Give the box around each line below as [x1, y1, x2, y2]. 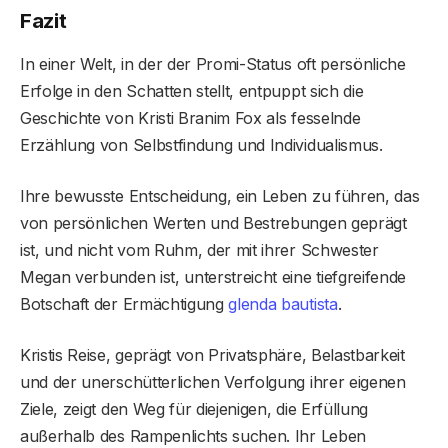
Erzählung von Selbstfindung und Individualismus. [20, 135, 383, 156]
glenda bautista [228, 294, 338, 315]
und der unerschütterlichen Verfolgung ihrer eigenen [20, 372, 406, 393]
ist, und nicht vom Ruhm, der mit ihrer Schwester [20, 240, 379, 261]
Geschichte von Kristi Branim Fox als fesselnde [20, 108, 361, 129]
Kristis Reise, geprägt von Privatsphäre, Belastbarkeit [20, 345, 405, 366]
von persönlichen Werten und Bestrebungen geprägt [20, 213, 407, 234]
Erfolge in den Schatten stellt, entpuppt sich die [20, 81, 364, 102]
